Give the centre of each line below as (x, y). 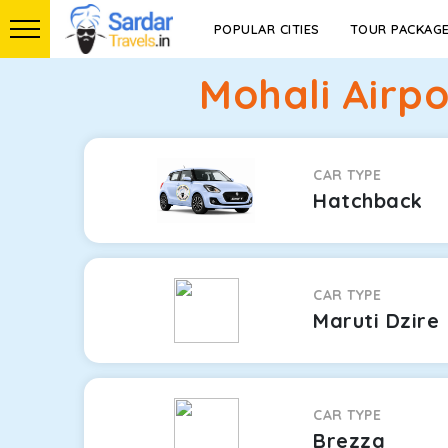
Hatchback (368, 200)
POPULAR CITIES (266, 29)
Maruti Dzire (376, 320)
